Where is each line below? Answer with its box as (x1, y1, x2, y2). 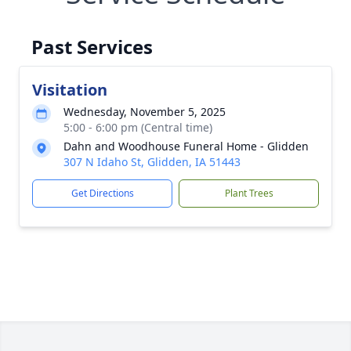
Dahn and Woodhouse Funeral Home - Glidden (63, 139, 309, 154)
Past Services (31, 34, 153, 60)
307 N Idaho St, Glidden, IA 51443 (63, 154, 241, 169)
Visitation (32, 79, 107, 100)
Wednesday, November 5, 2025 (63, 104, 226, 119)
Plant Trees (224, 186, 273, 200)
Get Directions (71, 186, 134, 200)
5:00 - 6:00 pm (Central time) (63, 120, 212, 135)
